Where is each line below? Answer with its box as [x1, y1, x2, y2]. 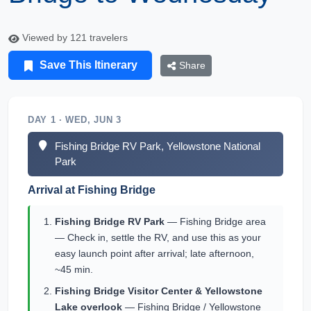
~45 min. [55, 264, 93, 275]
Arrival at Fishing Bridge [28, 184, 155, 196]
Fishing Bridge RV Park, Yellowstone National [55, 140, 261, 152]
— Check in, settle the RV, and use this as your [55, 232, 261, 243]
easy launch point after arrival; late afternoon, [55, 248, 254, 259]
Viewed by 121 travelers [19, 32, 128, 43]
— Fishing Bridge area [165, 216, 266, 227]
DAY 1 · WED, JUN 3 [28, 115, 121, 125]
